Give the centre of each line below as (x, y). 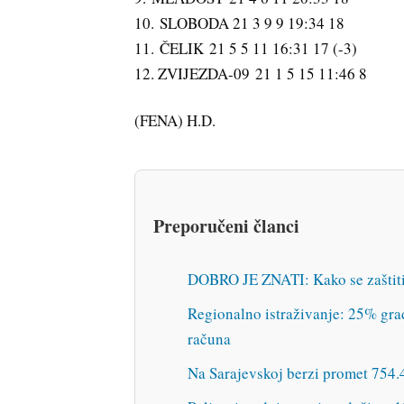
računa (210, 339)
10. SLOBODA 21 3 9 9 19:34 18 (240, 23)
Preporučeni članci (227, 225)
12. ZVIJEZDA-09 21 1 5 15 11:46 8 (251, 73)
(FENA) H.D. (175, 120)
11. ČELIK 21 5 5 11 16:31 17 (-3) (246, 48)
